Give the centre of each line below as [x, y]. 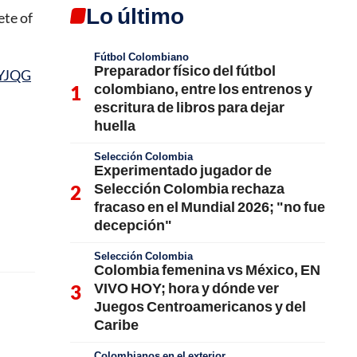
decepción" [133, 225]
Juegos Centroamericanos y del [200, 306]
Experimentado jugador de [183, 170]
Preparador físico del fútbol [185, 70]
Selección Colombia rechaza [189, 188]
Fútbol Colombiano [141, 57]
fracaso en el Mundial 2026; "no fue [210, 206]
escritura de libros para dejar [189, 107]
